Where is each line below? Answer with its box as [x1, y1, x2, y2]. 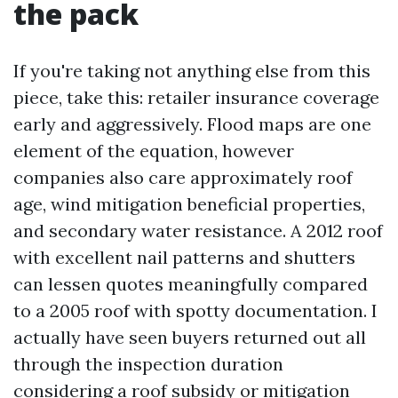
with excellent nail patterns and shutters [13, 246, 355, 268]
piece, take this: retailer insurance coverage [13, 86, 379, 108]
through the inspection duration [13, 353, 283, 375]
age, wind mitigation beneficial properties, [13, 193, 365, 215]
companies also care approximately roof [13, 166, 353, 188]
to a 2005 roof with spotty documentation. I [13, 299, 378, 322]
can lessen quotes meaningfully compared [13, 273, 368, 295]
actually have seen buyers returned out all [13, 326, 366, 348]
